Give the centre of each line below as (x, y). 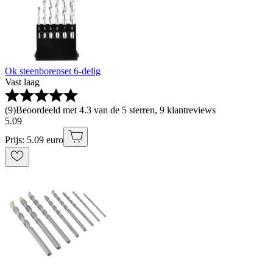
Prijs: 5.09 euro (34, 140)
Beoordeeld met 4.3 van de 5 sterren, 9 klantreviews (116, 110)
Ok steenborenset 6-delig (53, 71)
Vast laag (22, 82)
